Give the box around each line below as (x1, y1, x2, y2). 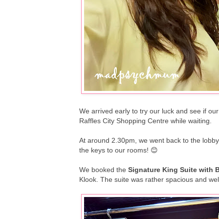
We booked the (79, 166, 128, 174)
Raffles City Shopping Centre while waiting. (79, 117, 214, 125)
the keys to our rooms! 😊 (79, 146, 158, 154)
